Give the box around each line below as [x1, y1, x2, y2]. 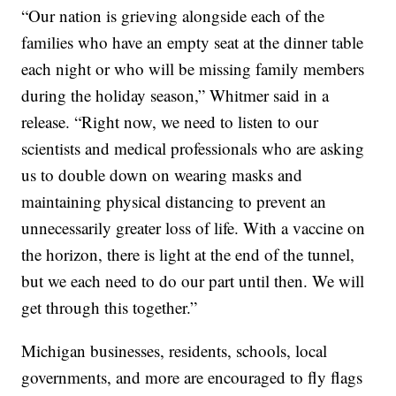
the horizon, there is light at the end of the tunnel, [21, 243, 355, 266]
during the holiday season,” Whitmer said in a [21, 84, 330, 107]
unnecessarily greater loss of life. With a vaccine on [21, 217, 366, 240]
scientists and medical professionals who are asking [21, 137, 365, 160]
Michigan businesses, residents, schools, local [21, 339, 328, 362]
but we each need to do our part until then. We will [21, 270, 365, 293]
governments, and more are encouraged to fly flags [21, 366, 363, 389]
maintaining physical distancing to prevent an [21, 190, 327, 213]
